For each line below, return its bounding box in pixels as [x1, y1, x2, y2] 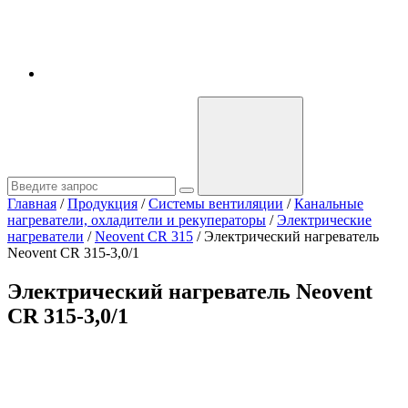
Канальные [294, 196, 363, 211]
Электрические [277, 212, 372, 228]
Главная [7, 196, 56, 211]
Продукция [67, 196, 138, 211]
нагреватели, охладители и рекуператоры [7, 212, 266, 228]
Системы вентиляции [148, 196, 283, 211]
